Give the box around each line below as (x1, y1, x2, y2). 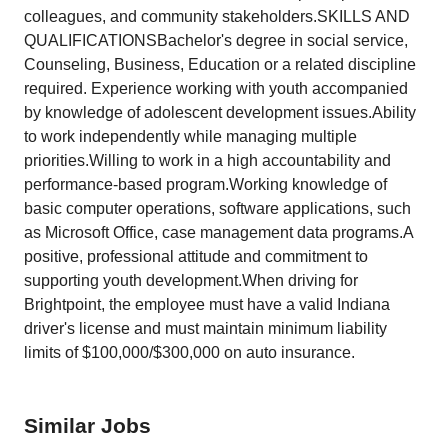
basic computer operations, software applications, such (24, 200, 411, 217)
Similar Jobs (24, 414, 151, 437)
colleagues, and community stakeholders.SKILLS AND (24, 8, 410, 25)
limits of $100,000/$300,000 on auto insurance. (24, 344, 355, 361)
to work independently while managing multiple (24, 128, 357, 145)
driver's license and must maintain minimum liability (24, 320, 387, 337)
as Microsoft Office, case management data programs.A (24, 224, 413, 241)
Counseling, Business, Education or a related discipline (24, 56, 416, 73)
